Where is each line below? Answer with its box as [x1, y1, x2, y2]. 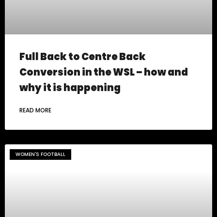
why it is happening [19, 81, 121, 95]
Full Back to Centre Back [19, 50, 146, 64]
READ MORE [19, 106, 51, 115]
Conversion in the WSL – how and [19, 65, 188, 79]
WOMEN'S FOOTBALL [15, 151, 65, 158]
